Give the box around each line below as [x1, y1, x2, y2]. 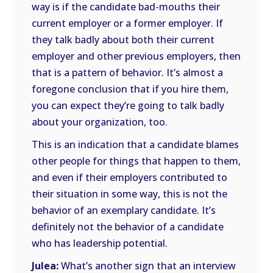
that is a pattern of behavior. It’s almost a [32, 66, 224, 79]
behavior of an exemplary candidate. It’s [32, 204, 216, 217]
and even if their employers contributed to [32, 171, 228, 184]
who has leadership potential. [32, 236, 168, 250]
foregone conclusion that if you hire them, [32, 82, 229, 96]
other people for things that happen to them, [32, 154, 241, 168]
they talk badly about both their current [32, 33, 215, 46]
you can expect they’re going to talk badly [32, 99, 225, 112]
